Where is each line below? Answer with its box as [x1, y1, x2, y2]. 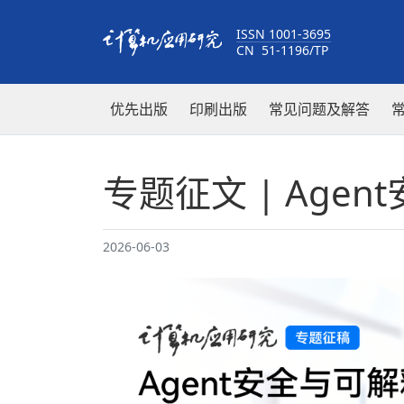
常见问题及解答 [269, 99, 370, 119]
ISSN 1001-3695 [236, 25, 331, 42]
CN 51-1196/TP [236, 41, 328, 59]
